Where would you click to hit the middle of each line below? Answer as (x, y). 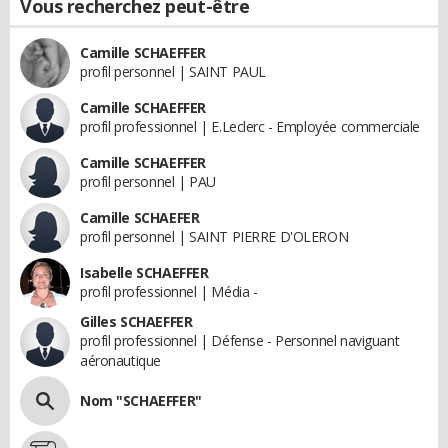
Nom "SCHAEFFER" (141, 400)
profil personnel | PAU (148, 181)
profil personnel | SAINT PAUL (173, 71)
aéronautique (120, 360)
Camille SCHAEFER (140, 217)
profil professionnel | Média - (169, 291)
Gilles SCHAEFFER (136, 321)
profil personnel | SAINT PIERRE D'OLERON (214, 236)
